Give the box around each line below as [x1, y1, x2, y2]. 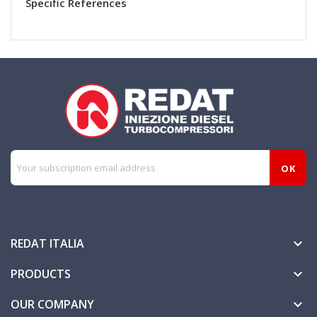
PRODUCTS [11, 265, 71, 282]
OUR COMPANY [11, 296, 94, 312]
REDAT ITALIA [11, 235, 84, 251]
